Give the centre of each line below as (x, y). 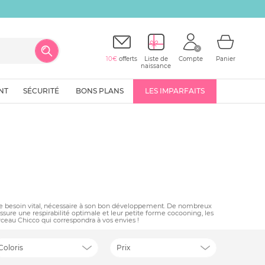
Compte (190, 59)
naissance (156, 66)
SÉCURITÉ (41, 91)
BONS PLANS (100, 91)
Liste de (156, 59)
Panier (225, 59)
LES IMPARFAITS (175, 91)
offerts (127, 59)
